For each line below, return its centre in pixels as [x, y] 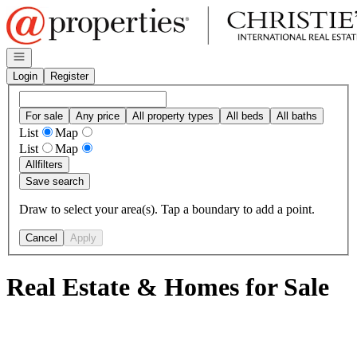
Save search [55, 181]
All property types [173, 116]
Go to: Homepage [51, 12]
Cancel [41, 237]
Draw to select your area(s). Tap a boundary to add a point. [167, 209]
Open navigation [49, 55]
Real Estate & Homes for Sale [168, 287]
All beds [245, 116]
